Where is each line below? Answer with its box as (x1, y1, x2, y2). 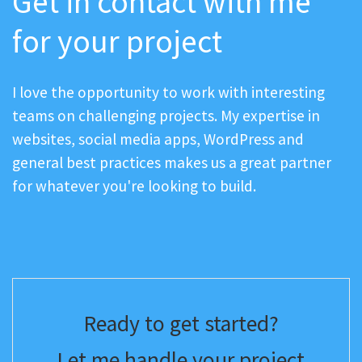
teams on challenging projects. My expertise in (12, 106, 320, 126)
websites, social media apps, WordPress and (12, 129, 304, 149)
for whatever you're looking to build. (12, 176, 256, 196)
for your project (12, 21, 222, 62)
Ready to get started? (83, 309, 279, 338)
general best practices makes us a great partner (12, 153, 331, 173)
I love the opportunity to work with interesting (12, 82, 325, 103)
